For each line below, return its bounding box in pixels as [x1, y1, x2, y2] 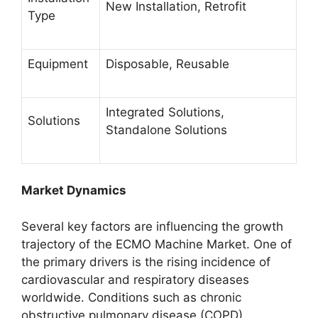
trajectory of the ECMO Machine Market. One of [21, 236, 292, 251]
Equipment [28, 56, 88, 71]
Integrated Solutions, [106, 104, 224, 119]
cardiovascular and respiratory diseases [21, 272, 249, 287]
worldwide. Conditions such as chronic [21, 290, 241, 305]
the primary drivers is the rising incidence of [21, 254, 270, 269]
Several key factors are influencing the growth [21, 219, 283, 234]
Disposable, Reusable [106, 56, 229, 71]
